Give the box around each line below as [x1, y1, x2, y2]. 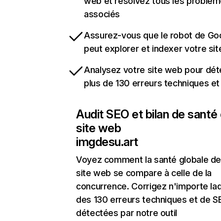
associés [84, 9, 120, 19]
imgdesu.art [76, 135, 138, 149]
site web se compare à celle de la [76, 168, 212, 178]
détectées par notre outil [76, 208, 177, 218]
